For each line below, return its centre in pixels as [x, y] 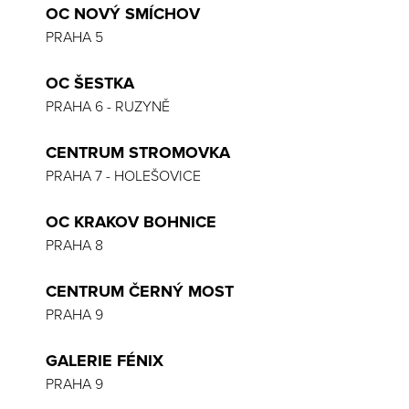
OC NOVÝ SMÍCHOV [123, 14]
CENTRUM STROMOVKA [138, 152]
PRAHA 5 [74, 37]
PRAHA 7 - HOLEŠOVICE [123, 176]
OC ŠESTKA [90, 83]
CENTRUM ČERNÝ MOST [140, 291]
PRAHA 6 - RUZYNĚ [108, 107]
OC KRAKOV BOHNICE [131, 222]
